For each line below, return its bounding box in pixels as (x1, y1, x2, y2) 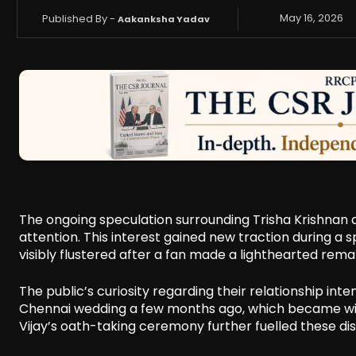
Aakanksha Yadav (118, 12, 211, 25)
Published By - (42, 10, 116, 26)
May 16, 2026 (279, 10, 343, 26)
